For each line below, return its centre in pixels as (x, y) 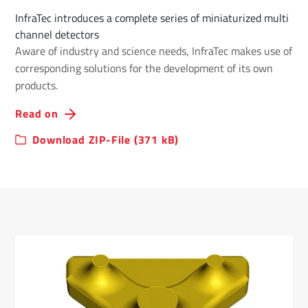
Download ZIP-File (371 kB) (106, 140)
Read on (37, 114)
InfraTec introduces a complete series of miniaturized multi (152, 18)
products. (37, 86)
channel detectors (57, 35)
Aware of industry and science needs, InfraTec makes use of (154, 51)
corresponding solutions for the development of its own (144, 68)
